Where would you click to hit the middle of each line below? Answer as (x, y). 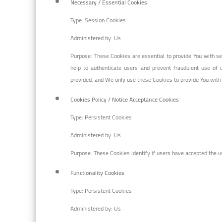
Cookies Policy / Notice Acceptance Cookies (125, 99)
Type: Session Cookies (98, 20)
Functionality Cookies (97, 172)
